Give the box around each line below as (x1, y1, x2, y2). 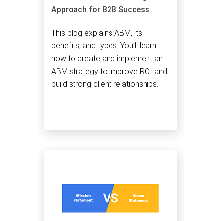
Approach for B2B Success (51, 4, 149, 14)
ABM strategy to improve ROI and (51, 66, 167, 76)
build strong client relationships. (51, 79, 158, 89)
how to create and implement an (51, 53, 163, 63)
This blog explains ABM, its (51, 28, 142, 37)
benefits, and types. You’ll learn (51, 40, 156, 50)
